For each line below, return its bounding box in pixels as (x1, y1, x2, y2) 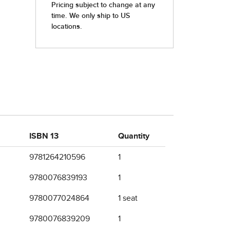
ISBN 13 (29, 132, 59, 140)
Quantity (118, 132, 149, 140)
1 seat (118, 194, 138, 202)
